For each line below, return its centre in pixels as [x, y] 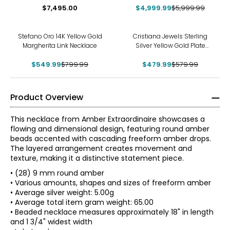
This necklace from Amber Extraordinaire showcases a [108, 119]
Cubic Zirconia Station [170, 54]
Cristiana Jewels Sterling [170, 36]
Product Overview [47, 97]
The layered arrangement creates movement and [101, 148]
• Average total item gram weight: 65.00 [82, 202]
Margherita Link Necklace [60, 45]
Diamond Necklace [60, 7]
